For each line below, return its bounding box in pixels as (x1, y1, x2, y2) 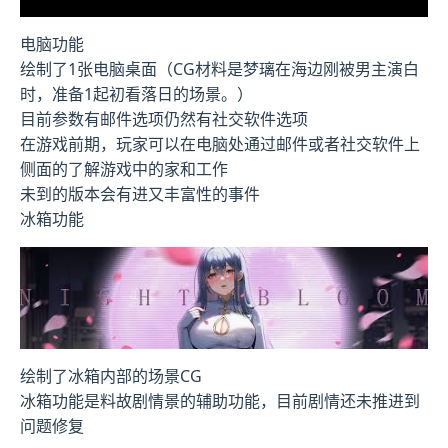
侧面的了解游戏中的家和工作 (20, 158, 228, 181)
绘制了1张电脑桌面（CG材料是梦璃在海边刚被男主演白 (20, 58, 419, 81)
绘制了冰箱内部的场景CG (20, 364, 202, 387)
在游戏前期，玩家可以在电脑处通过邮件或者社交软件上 (20, 133, 420, 156)
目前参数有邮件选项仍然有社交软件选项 (20, 108, 308, 131)
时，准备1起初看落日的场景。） (20, 83, 253, 106)
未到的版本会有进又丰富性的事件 (20, 183, 260, 206)
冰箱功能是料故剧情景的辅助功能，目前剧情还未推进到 (20, 389, 420, 412)
